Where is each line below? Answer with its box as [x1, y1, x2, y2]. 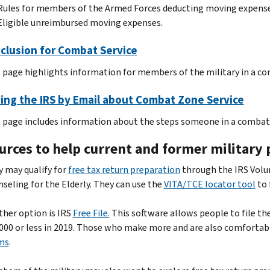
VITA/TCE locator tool [163, 177, 256, 190]
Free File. [72, 206, 110, 219]
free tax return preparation [67, 163, 180, 176]
